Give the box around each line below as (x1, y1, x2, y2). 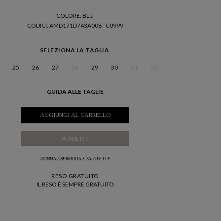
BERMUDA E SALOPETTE (60, 155, 110, 161)
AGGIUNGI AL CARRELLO (39, 111, 110, 118)
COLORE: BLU (56, 12, 94, 20)
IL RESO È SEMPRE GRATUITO (36, 180, 114, 188)
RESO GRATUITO (51, 172, 99, 180)
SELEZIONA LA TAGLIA (39, 46, 110, 54)
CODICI (27, 22, 47, 30)
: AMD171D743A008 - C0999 (46, 22, 123, 30)
